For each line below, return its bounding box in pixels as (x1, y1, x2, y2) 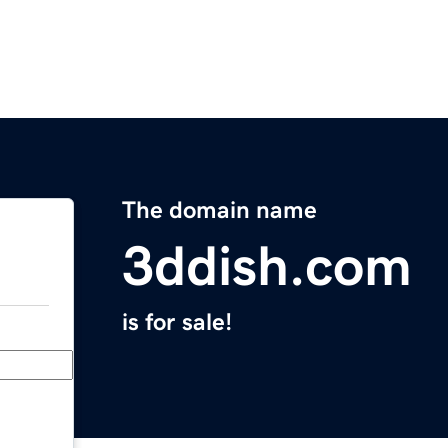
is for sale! (122, 310, 232, 335)
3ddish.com (122, 238, 412, 295)
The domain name (122, 198, 317, 223)
